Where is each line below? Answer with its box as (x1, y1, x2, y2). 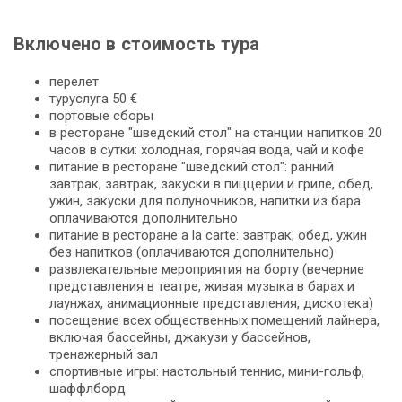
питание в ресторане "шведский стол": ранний (49, 158, 334, 175)
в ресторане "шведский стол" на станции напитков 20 (49, 124, 382, 141)
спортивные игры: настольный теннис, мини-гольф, (49, 363, 364, 380)
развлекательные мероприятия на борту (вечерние (49, 260, 364, 277)
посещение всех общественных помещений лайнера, (49, 311, 380, 328)
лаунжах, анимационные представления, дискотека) (49, 294, 373, 311)
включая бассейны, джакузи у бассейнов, (49, 328, 310, 345)
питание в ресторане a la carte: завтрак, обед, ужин (49, 226, 367, 243)
